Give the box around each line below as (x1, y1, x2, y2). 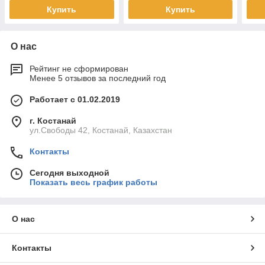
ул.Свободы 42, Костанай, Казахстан (30, 125, 172, 135)
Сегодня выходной (30, 168, 109, 178)
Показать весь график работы (30, 177, 157, 188)
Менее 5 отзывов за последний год (30, 73, 166, 83)
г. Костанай (30, 116, 76, 126)
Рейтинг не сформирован (30, 64, 128, 74)
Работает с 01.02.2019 (30, 95, 120, 105)
